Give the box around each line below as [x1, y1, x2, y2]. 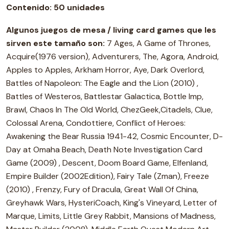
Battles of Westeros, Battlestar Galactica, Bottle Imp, [6, 91, 203, 102]
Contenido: [6, 2, 52, 13]
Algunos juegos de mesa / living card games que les [6, 25, 216, 35]
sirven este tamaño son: [6, 38, 105, 49]
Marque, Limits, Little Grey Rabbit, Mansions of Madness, [6, 211, 216, 221]
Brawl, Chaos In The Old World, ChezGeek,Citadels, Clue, [6, 104, 213, 115]
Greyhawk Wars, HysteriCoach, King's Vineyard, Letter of [6, 197, 217, 208]
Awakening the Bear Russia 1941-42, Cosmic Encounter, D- [6, 131, 223, 142]
